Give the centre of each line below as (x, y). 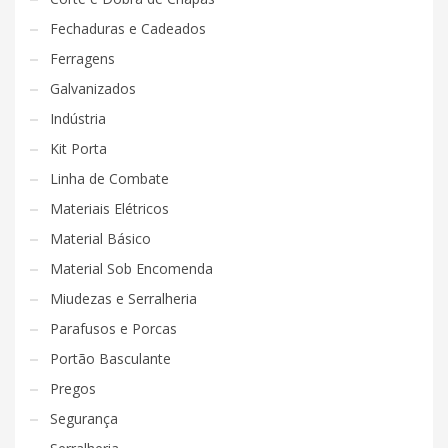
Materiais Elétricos (109, 208)
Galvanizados (93, 88)
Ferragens (82, 58)
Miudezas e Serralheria (123, 298)
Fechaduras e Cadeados (128, 28)
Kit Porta (78, 148)
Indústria (78, 118)
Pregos (73, 388)
